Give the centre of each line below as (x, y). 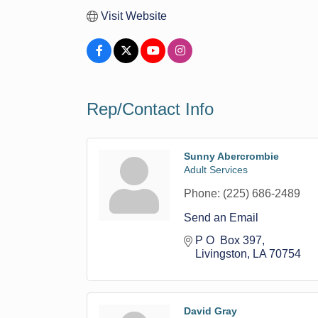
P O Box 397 (229, 240)
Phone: (202, 193)
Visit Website (134, 16)
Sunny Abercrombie (231, 156)
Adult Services (216, 170)
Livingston (221, 254)
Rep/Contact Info (150, 109)
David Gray (210, 311)
